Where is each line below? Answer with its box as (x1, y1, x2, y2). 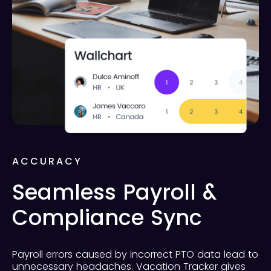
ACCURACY (12, 154, 82, 169)
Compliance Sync (12, 203, 202, 233)
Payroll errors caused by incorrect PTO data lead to (12, 247, 258, 262)
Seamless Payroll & (12, 177, 217, 207)
